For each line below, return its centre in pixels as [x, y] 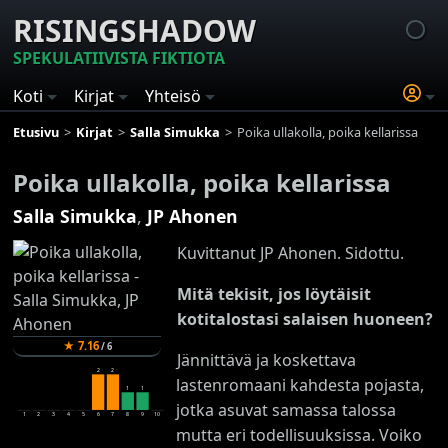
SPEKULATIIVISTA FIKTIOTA [119, 58]
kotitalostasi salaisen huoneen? [304, 318]
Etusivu [36, 131]
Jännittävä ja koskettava [266, 359]
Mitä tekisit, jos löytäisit [273, 293]
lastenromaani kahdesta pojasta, [299, 384]
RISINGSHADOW [135, 30]
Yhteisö [173, 96]
